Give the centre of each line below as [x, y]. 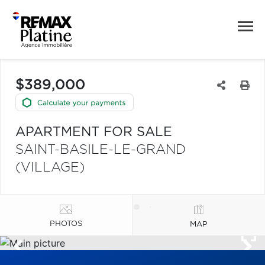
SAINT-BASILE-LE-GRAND [101, 150]
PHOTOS [66, 224]
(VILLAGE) [50, 167]
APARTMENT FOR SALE [94, 132]
